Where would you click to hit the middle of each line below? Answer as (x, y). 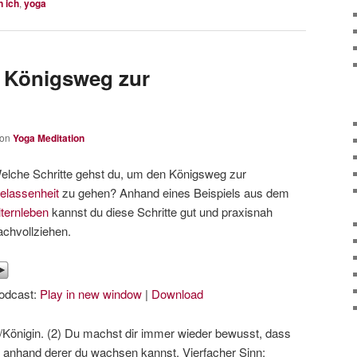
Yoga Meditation (49, 137)
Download (178, 293)
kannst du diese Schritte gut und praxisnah (161, 212)
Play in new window (91, 293)
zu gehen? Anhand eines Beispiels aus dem (175, 193)
